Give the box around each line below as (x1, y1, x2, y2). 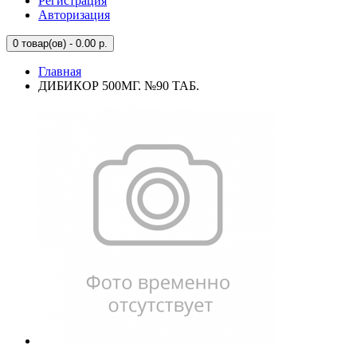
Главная (38, 65, 81, 78)
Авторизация (38, 8, 110, 22)
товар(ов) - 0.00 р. (18, 37, 108, 49)
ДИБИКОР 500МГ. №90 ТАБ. (38, 79, 199, 92)
